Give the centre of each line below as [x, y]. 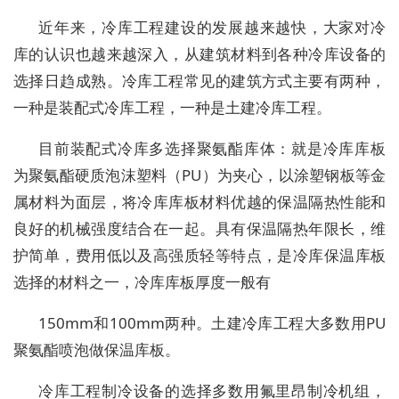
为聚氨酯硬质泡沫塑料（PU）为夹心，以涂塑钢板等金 [199, 175]
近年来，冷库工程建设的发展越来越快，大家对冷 [212, 28]
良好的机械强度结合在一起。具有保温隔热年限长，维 [199, 229]
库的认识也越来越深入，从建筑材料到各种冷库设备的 [199, 54]
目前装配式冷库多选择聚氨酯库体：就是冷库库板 [212, 149]
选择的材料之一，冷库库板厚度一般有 [142, 282]
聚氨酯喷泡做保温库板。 [97, 350]
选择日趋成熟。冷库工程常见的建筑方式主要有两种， [199, 81]
